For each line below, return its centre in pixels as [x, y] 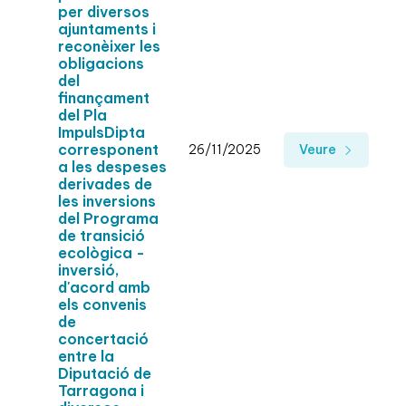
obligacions [101, 64]
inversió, [88, 271]
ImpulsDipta [101, 133]
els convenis [102, 305]
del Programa [108, 219]
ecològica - [101, 253]
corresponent [108, 150]
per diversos [104, 12]
